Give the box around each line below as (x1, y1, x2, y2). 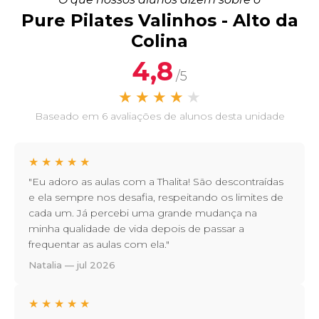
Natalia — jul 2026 (28, 259, 115, 271)
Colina (131, 31, 188, 52)
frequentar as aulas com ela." (28, 238, 169, 251)
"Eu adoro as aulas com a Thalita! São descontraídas (28, 175, 283, 189)
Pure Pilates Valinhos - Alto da (21, 10, 298, 31)
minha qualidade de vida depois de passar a (28, 222, 244, 236)
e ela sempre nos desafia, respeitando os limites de (28, 191, 283, 204)
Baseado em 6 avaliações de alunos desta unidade (34, 110, 285, 123)
